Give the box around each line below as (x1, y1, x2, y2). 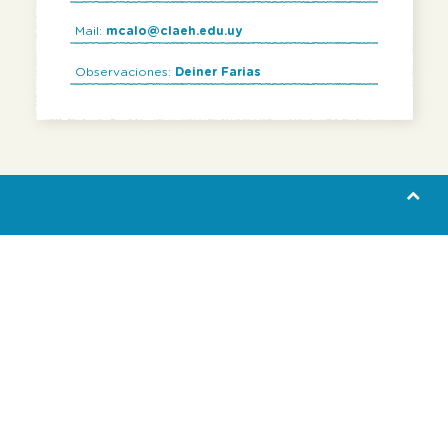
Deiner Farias (175, 66, 261, 78)
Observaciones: (75, 66, 175, 78)
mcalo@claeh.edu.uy (106, 25, 243, 37)
